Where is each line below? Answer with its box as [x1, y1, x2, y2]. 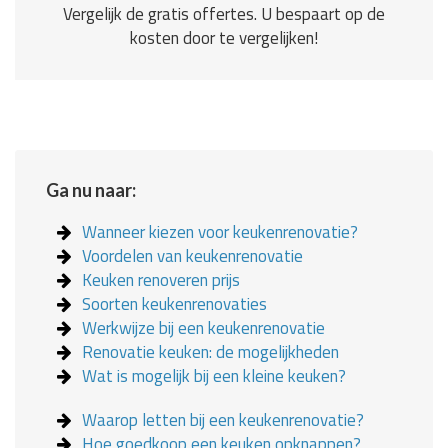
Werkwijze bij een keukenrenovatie [82, 315, 326, 342]
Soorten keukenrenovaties [82, 291, 268, 318]
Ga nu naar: [46, 179, 136, 202]
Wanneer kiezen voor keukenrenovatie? [82, 219, 359, 246]
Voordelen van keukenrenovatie [82, 243, 304, 270]
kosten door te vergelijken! [130, 25, 318, 52]
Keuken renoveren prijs [82, 267, 241, 294]
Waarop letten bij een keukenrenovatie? [82, 407, 365, 434]
